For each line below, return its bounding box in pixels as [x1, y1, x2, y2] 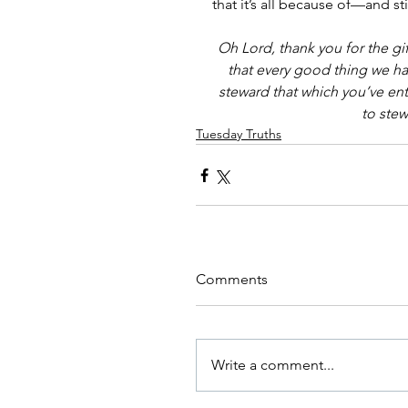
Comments [196, 270, 268, 289]
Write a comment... [211, 356, 334, 374]
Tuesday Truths [196, 126, 281, 143]
